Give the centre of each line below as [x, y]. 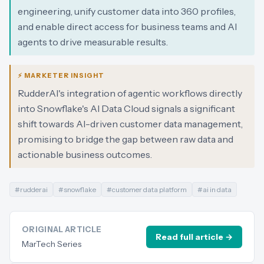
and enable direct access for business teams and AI [127, 27]
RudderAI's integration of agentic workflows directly [130, 93]
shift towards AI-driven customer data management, [130, 124]
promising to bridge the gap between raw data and [126, 139]
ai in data [217, 189]
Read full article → [194, 237]
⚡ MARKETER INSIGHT [61, 75]
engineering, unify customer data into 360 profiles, [127, 11]
